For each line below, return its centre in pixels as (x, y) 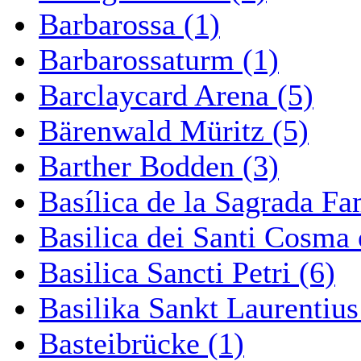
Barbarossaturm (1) (159, 60)
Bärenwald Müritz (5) (174, 131)
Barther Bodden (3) (159, 166)
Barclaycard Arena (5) (176, 95)
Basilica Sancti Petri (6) (187, 272)
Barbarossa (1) (129, 24)
